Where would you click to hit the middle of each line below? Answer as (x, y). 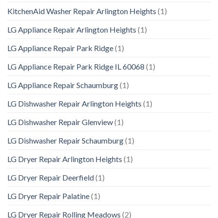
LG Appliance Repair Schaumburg (63, 85)
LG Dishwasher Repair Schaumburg (65, 141)
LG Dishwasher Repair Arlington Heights (74, 104)
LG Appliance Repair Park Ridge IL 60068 (76, 67)
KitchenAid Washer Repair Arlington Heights (82, 11)
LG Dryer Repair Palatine (48, 196)
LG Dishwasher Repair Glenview (60, 122)
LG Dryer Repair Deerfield (51, 178)
